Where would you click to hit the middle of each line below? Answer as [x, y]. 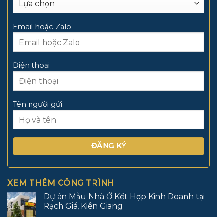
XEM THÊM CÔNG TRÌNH [61, 183]
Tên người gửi [37, 104]
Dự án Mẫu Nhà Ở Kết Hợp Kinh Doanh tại [124, 197]
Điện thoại [31, 65]
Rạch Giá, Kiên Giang [83, 206]
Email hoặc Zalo [42, 27]
